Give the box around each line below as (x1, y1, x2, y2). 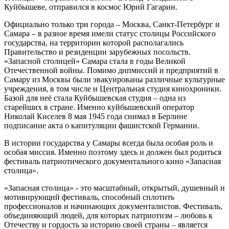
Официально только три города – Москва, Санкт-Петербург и (4, 19, 220, 29)
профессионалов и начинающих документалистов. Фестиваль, (4, 201, 222, 211)
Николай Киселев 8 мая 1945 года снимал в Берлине (4, 111, 187, 121)
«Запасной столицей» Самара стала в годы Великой (4, 56, 186, 65)
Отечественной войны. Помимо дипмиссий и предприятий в (4, 65, 218, 75)
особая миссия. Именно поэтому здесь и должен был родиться (4, 147, 221, 156)
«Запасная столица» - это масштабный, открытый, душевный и (4, 183, 225, 192)
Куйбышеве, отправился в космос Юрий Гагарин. (4, 2, 177, 11)
